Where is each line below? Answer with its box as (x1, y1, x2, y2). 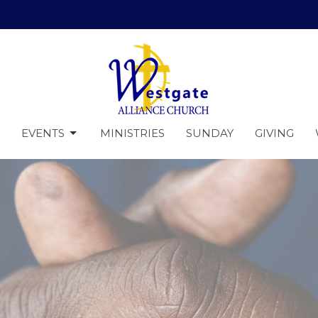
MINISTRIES (100, 126, 165, 140)
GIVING (255, 126, 294, 140)
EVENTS (21, 126, 65, 140)
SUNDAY (186, 126, 234, 140)
